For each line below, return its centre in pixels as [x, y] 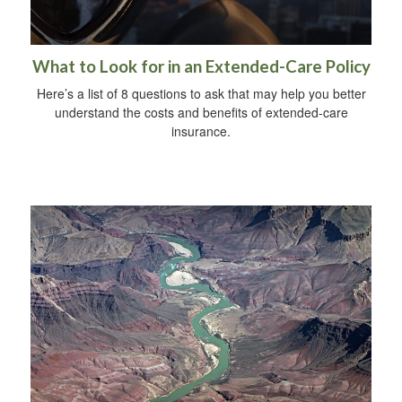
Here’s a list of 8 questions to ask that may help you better [201, 94]
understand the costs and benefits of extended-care [201, 113]
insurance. [201, 131]
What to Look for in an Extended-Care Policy [201, 67]
